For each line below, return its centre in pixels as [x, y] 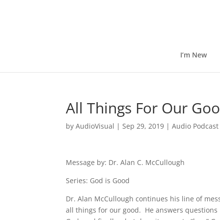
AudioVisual [95, 126]
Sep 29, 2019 [143, 126]
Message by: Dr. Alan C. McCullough [125, 162]
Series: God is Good [98, 180]
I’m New [193, 55]
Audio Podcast [195, 126]
